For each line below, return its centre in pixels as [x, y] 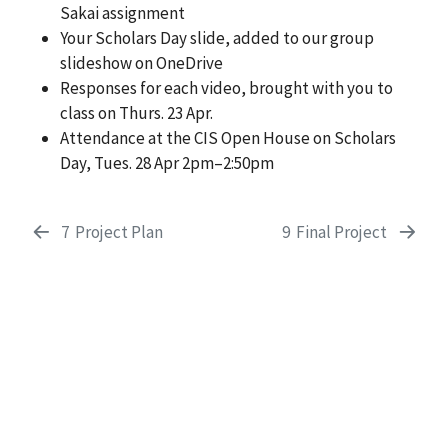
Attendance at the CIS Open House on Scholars [227, 138]
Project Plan [118, 232]
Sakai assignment [122, 13]
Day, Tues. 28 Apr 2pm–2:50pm [166, 163]
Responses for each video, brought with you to [226, 88]
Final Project [342, 232]
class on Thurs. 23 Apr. [136, 113]
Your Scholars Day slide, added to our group [216, 38]
